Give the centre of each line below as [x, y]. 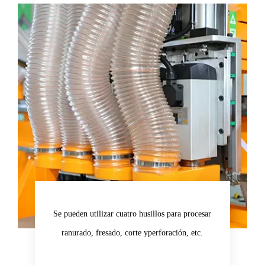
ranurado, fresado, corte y [105, 233]
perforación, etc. [176, 233]
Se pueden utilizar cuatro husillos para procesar [132, 214]
